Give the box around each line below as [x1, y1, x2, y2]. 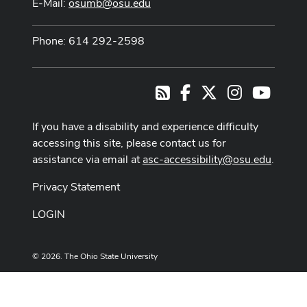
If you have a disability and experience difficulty [32, 119, 258, 134]
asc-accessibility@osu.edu [143, 152, 271, 167]
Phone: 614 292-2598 [32, 33, 145, 48]
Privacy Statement [32, 180, 120, 195]
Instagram [241, 83, 291, 98]
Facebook [189, 83, 236, 98]
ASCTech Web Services [190, 278, 275, 290]
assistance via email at [32, 152, 143, 167]
